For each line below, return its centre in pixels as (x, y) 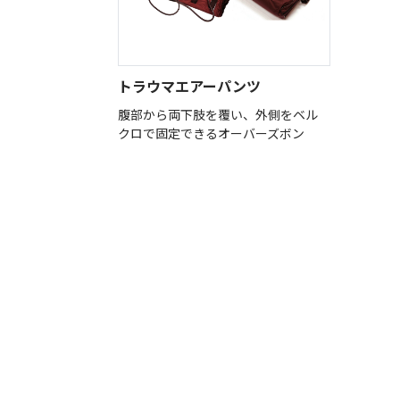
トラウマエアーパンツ (189, 85)
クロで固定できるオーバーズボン (211, 133)
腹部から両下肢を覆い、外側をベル (218, 114)
